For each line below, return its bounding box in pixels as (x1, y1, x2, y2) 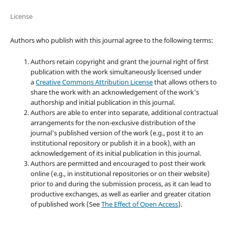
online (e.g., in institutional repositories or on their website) (30, 168, 210, 178)
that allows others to (152, 77, 217, 87)
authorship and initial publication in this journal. (30, 97, 175, 107)
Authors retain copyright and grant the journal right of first (30, 56, 209, 66)
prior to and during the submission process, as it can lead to (30, 179, 211, 188)
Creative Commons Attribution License (35, 77, 153, 87)
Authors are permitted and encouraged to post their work (30, 158, 206, 168)
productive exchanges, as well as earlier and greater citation (30, 189, 211, 198)
